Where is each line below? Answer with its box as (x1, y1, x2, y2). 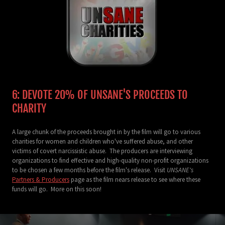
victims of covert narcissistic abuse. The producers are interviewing (12, 146, 192, 155)
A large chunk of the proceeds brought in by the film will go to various (12, 127, 200, 136)
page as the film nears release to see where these (69, 175, 200, 184)
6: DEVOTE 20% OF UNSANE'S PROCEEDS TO (12, 87, 188, 101)
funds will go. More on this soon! (12, 184, 101, 193)
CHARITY (12, 101, 46, 115)
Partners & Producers (12, 175, 69, 184)
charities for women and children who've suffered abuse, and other (12, 137, 193, 146)
